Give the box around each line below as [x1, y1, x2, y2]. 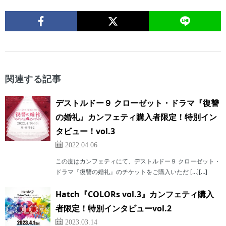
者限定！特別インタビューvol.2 [55, 203, 172, 214]
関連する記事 [5, 73, 61, 85]
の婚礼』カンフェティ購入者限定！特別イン [55, 111, 217, 123]
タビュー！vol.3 [55, 126, 115, 137]
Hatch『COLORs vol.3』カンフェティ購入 [55, 189, 214, 200]
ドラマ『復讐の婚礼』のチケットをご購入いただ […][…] [55, 167, 207, 177]
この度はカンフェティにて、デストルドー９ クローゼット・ [55, 157, 220, 166]
